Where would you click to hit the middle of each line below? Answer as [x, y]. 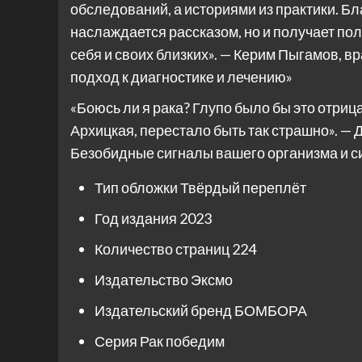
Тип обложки [137, 188]
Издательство [143, 280]
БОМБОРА [271, 311]
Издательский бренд [164, 311]
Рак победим [182, 341]
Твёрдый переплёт [243, 188]
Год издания [137, 219]
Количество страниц [163, 249]
